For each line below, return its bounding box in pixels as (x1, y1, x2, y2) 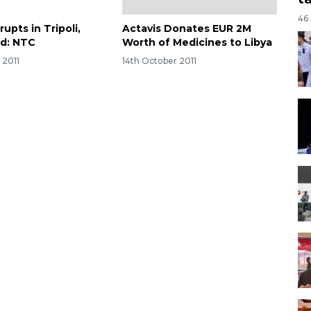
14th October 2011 (121, 55, 196, 66)
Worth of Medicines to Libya (121, 35, 272, 49)
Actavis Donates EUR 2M (121, 22, 251, 35)
